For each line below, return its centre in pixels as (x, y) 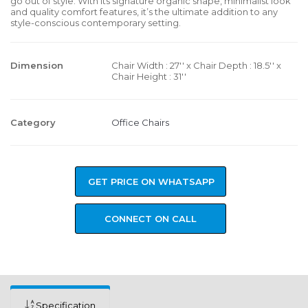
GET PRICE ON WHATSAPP (151, 181)
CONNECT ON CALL (151, 219)
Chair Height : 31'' (149, 76)
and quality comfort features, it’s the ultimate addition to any (144, 12)
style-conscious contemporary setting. (96, 23)
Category (33, 122)
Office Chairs (140, 122)
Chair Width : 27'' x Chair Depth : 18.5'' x (196, 65)
